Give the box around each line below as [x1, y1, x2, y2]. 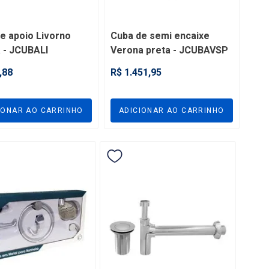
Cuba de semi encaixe [110, 29, 210, 44]
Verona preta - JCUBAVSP [110, 43, 228, 58]
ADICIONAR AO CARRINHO [119, 105, 225, 116]
